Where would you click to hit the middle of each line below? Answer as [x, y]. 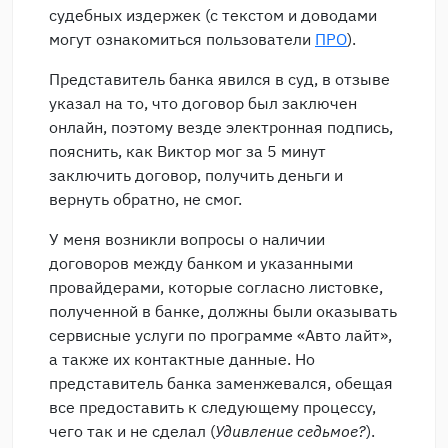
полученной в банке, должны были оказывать [223, 311]
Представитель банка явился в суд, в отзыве [219, 79]
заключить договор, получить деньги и [196, 175]
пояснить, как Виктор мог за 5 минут [187, 151]
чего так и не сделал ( [132, 431]
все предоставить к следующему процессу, [212, 407]
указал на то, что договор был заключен [203, 103]
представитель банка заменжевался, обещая [221, 383]
